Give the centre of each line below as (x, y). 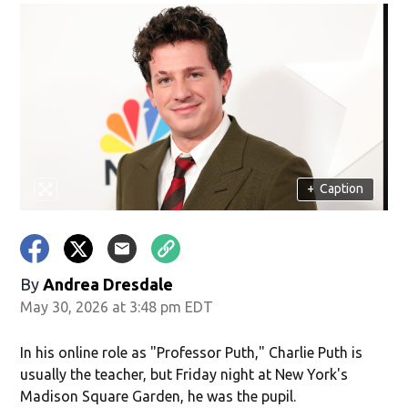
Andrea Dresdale (108, 284)
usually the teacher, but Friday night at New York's (184, 374)
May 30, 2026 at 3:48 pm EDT (117, 306)
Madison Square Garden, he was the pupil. (158, 396)
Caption (342, 189)
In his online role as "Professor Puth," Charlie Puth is (192, 352)
